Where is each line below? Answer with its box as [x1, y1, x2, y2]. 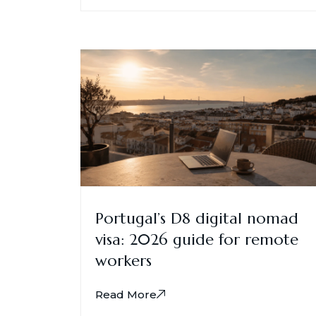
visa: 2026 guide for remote [95, 229, 298, 249]
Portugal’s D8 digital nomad [95, 208, 298, 228]
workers [95, 250, 152, 270]
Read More [95, 287, 157, 301]
